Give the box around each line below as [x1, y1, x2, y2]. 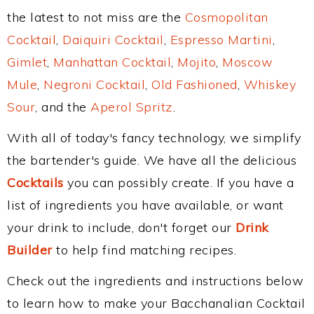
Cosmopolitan [184, 9, 268, 25]
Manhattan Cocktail [53, 54, 171, 70]
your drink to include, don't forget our [7, 219, 235, 235]
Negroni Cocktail [43, 76, 145, 93]
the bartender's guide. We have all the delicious [7, 152, 296, 168]
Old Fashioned [151, 76, 238, 93]
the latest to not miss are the [7, 9, 185, 25]
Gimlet [7, 54, 47, 70]
